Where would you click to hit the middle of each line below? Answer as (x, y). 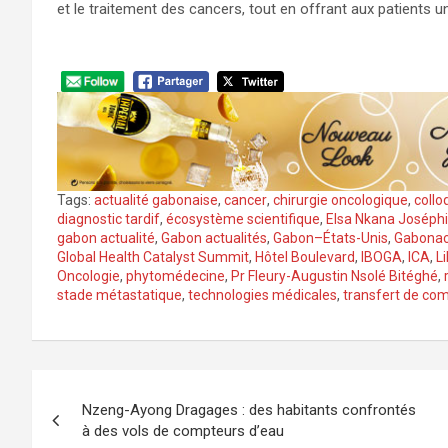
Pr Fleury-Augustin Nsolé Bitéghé (334, 276)
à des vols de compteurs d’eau (183, 431)
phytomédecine (175, 276)
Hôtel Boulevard (305, 257)
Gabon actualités (214, 238)
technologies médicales (262, 295)
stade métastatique (119, 295)
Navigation (117, 390)
